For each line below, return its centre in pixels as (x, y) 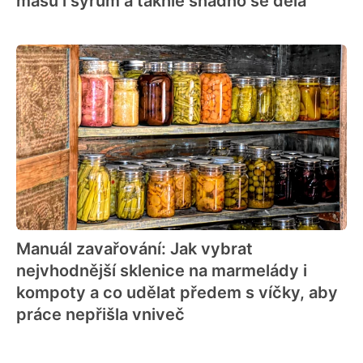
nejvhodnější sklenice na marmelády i (162, 271)
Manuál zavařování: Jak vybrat (135, 249)
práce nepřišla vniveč (100, 315)
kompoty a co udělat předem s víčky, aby (177, 293)
